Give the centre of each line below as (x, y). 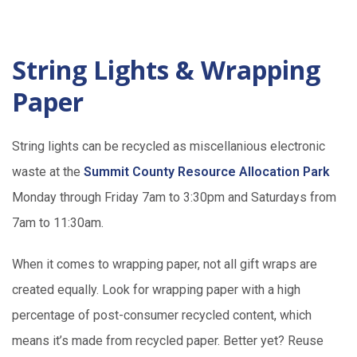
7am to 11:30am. (58, 223)
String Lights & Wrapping (166, 70)
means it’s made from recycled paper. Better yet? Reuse (168, 341)
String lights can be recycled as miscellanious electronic (169, 147)
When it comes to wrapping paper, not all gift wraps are (165, 265)
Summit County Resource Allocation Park (207, 172)
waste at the (48, 172)
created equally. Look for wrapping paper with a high (156, 290)
